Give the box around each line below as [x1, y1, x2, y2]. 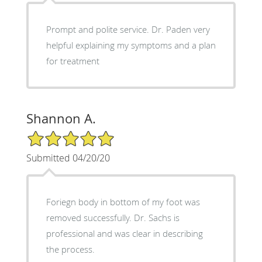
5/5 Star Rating [26, 129, 84, 140]
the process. [46, 243, 95, 255]
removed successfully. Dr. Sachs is [46, 211, 180, 223]
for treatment [46, 54, 99, 67]
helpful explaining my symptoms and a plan [46, 39, 216, 51]
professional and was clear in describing [46, 227, 203, 239]
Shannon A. [26, 109, 96, 127]
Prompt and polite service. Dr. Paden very [46, 23, 151, 35]
